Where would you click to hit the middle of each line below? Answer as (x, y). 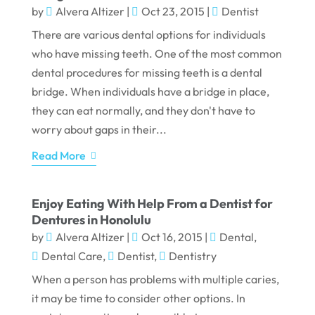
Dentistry (192, 256)
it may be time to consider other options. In (138, 298)
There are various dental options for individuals (148, 35)
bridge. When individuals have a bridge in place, (150, 92)
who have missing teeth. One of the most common (156, 54)
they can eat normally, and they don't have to (143, 111)
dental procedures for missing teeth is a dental (147, 73)
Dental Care (72, 256)
